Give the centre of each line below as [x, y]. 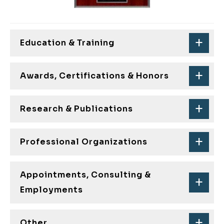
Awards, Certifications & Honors [94, 75]
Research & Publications [76, 108]
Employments [51, 189]
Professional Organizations [84, 141]
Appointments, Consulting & [85, 174]
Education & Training [67, 42]
